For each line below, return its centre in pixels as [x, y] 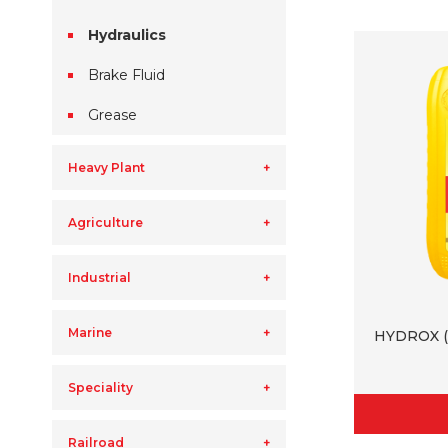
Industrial [99, 277]
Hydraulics [127, 35]
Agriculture [105, 222]
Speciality [100, 387]
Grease [112, 115]
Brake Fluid [126, 75]
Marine [90, 332]
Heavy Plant [106, 167]
